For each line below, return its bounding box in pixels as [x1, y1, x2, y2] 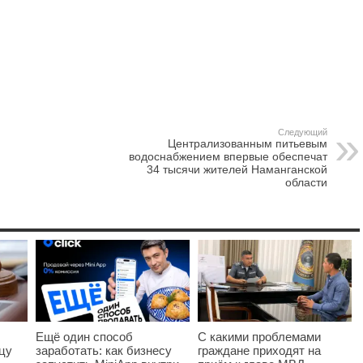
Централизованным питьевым [168, 136, 327, 150]
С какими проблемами [198, 330, 321, 344]
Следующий [278, 126, 327, 137]
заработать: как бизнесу [36, 344, 172, 358]
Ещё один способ [36, 330, 133, 344]
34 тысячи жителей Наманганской [147, 162, 327, 176]
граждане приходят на [198, 344, 321, 358]
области [285, 175, 327, 189]
